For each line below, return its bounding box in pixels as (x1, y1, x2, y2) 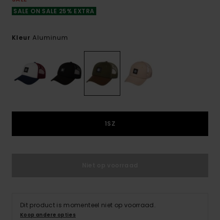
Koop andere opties (20, 211, 76, 219)
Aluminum (32, 33, 68, 42)
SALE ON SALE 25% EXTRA (12, 7, 96, 15)
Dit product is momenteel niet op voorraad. (20, 201, 156, 210)
